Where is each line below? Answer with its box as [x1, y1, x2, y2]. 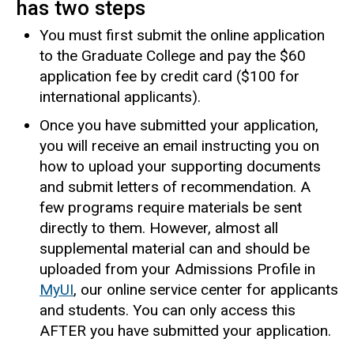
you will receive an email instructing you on [40, 136, 319, 155]
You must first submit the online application [40, 25, 325, 44]
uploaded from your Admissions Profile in [40, 259, 315, 278]
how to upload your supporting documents [40, 156, 321, 175]
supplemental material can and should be [40, 239, 310, 258]
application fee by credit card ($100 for [40, 66, 299, 85]
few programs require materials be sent [40, 198, 302, 217]
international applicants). [40, 87, 201, 106]
